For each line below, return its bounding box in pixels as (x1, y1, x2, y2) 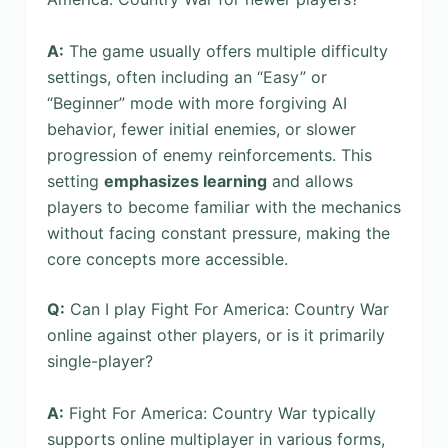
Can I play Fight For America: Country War (64, 298, 389, 319)
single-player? (46, 350, 153, 371)
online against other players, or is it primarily (46, 324, 385, 345)
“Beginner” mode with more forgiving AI (46, 92, 347, 113)
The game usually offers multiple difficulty (63, 40, 388, 61)
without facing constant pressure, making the (46, 222, 390, 243)
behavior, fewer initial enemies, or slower (46, 118, 356, 139)
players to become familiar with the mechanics (46, 196, 401, 217)
